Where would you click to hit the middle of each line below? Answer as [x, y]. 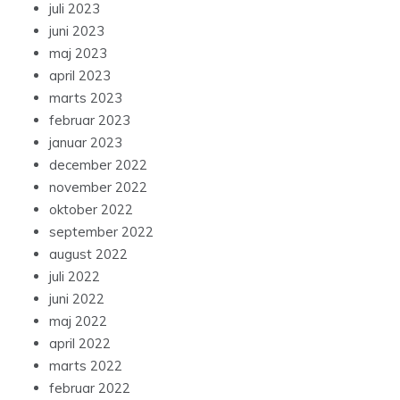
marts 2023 [86, 98]
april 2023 [80, 76]
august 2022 [88, 254]
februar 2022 [90, 388]
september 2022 [101, 232]
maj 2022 [78, 321]
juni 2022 [77, 299]
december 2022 [98, 165]
